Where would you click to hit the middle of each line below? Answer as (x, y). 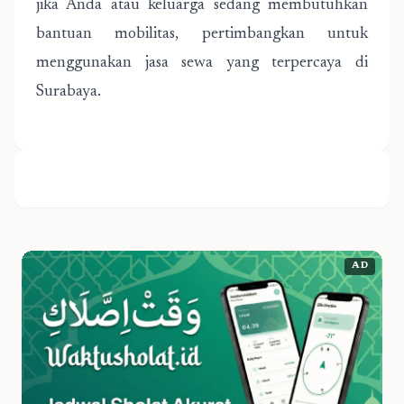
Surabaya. (69, 92)
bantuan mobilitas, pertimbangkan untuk (202, 34)
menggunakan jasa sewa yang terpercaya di (202, 63)
